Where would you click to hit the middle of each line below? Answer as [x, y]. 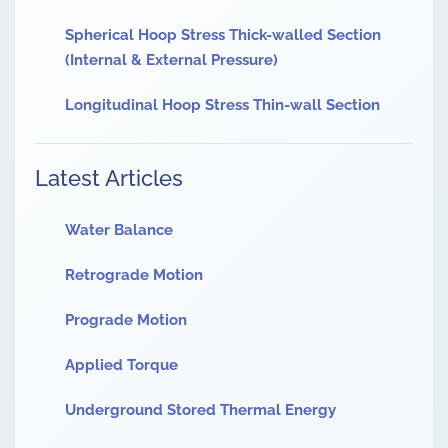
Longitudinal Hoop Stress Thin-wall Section [222, 105]
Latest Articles [109, 178]
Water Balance [119, 230]
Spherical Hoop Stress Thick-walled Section [223, 35]
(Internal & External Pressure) [171, 60]
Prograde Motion [126, 320]
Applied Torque [121, 365]
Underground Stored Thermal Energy [200, 410]
